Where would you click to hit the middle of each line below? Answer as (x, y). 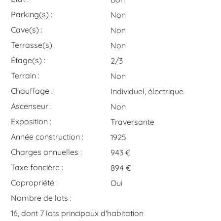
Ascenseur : (32, 106)
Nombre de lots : (41, 198)
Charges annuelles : (47, 152)
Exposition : (31, 122)
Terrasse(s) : (34, 45)
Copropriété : (35, 183)
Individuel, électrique (147, 92)
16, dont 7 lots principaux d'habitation (77, 213)
